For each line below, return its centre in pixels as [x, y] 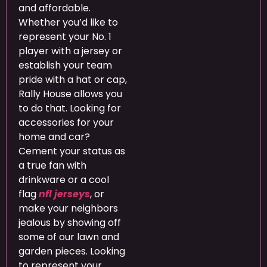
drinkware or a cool [64, 180]
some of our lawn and [69, 237]
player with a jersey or [70, 51]
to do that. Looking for [70, 108]
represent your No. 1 [65, 37]
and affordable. [55, 8]
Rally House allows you [70, 94]
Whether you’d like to [68, 23]
